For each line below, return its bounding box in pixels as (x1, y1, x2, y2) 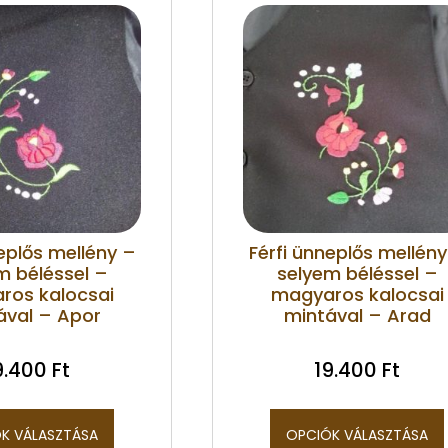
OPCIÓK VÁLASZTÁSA (286, 424, 428, 445)
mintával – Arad (283, 302, 431, 328)
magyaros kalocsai (270, 281, 444, 307)
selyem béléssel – (276, 260, 438, 286)
